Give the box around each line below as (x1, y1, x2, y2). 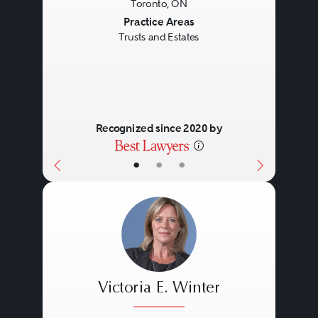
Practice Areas (124, 14, 194, 28)
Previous (53, 13, 115, 33)
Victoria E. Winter (97, 280, 221, 297)
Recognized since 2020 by (95, 121, 223, 136)
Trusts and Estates (119, 31, 199, 43)
